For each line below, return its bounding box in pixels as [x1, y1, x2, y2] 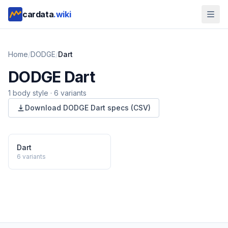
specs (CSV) [105, 103, 151, 112]
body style [11, 89, 48, 97]
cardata [22, 9, 54, 19]
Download [25, 103, 63, 112]
